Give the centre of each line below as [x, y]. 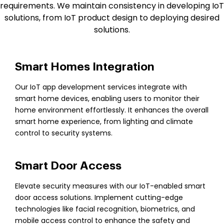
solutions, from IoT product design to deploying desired [112, 18]
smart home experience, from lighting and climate [104, 121]
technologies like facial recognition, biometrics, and [105, 209]
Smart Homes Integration [85, 67]
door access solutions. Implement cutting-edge [99, 197]
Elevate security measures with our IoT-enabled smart [110, 186]
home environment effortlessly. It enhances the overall [112, 110]
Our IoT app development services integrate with [101, 87]
